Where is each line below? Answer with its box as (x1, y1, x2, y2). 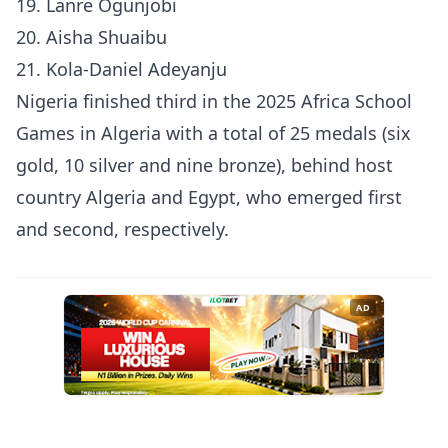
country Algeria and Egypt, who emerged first (16, 185, 402, 209)
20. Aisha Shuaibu (16, 25, 167, 49)
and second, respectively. (16, 217, 229, 241)
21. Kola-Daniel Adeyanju (16, 57, 227, 81)
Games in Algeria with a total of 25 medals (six (16, 121, 411, 145)
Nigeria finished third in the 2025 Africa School (16, 89, 412, 113)
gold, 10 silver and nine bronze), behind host (16, 153, 393, 177)
